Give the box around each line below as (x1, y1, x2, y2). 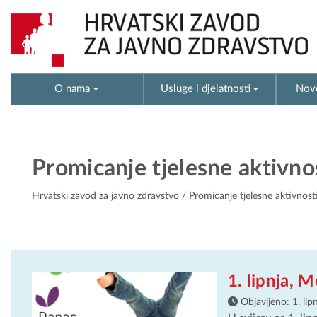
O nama (54, 83, 91, 94)
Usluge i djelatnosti (160, 83, 250, 94)
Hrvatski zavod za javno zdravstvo (32, 191, 179, 202)
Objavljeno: (237, 296, 292, 307)
